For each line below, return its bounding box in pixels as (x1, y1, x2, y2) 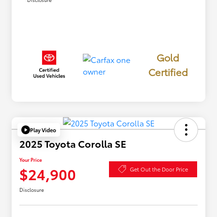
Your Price (19, 156, 42, 164)
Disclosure (19, 186, 44, 194)
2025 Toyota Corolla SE (19, 137, 126, 151)
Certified (148, 64, 188, 78)
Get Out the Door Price (130, 165, 188, 173)
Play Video (30, 125, 56, 134)
